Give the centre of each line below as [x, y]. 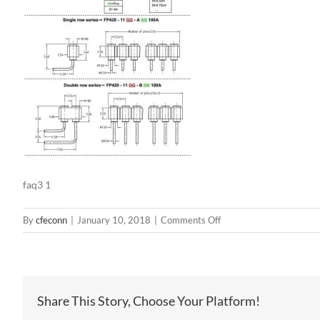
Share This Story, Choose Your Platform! [149, 301]
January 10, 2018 [114, 220]
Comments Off [191, 220]
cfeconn [51, 220]
